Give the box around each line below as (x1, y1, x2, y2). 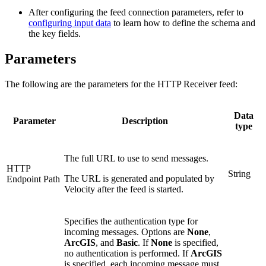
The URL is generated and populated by (64, 173, 214, 183)
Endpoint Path (7, 173, 60, 184)
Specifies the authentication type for (64, 216, 198, 226)
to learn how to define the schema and (111, 17, 255, 28)
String (228, 168, 251, 179)
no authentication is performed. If (64, 248, 191, 258)
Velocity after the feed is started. (64, 183, 183, 194)
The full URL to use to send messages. (64, 153, 208, 163)
